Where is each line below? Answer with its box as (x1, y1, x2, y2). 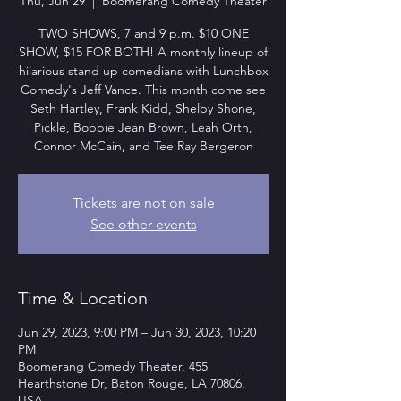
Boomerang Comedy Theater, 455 (18, 357, 208, 374)
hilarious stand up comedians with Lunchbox (18, 62, 269, 79)
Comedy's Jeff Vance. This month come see (21, 81, 266, 98)
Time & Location (18, 286, 148, 309)
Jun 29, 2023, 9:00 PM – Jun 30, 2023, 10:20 (18, 323, 256, 340)
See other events (90, 215, 197, 233)
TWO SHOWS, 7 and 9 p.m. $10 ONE (38, 24, 249, 41)
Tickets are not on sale (72, 193, 215, 211)
